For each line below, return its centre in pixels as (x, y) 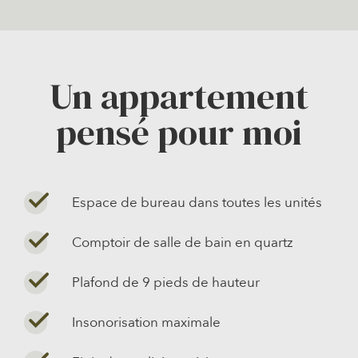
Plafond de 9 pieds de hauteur (165, 283)
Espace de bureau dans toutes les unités (197, 203)
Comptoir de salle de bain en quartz (182, 243)
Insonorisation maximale (146, 323)
